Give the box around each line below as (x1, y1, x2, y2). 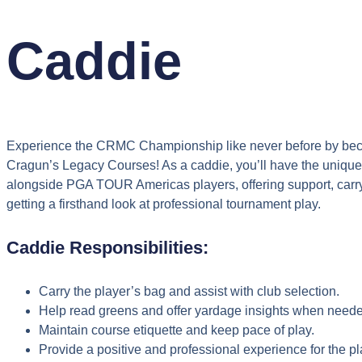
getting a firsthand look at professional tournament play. (6, 196, 321, 211)
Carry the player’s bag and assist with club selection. (39, 284, 339, 299)
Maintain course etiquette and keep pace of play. (39, 323, 314, 338)
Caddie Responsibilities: (6, 237, 208, 258)
